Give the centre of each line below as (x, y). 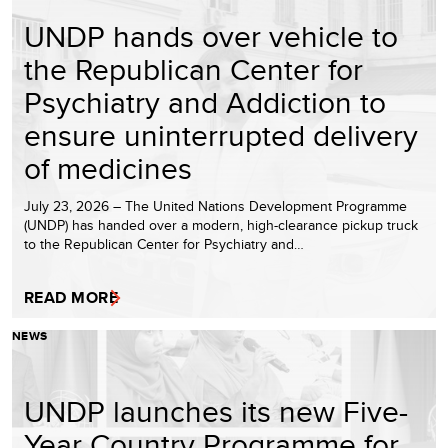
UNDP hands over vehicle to (211, 36)
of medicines (108, 168)
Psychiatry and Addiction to (205, 102)
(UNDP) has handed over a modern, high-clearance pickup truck (221, 225)
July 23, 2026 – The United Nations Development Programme (215, 206)
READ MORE (71, 298)
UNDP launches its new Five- (216, 411)
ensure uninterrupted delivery (221, 135)
